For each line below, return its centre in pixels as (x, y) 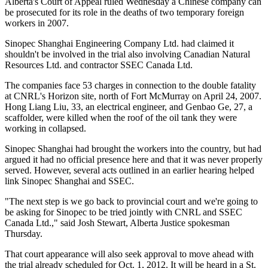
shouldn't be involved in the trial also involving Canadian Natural (127, 54)
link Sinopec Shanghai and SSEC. (69, 181)
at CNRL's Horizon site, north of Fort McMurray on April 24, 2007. (133, 96)
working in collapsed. (45, 128)
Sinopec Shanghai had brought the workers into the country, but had (133, 148)
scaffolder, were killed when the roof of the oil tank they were (121, 117)
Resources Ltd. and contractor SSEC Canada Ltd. (99, 65)
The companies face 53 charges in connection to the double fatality (130, 85)
